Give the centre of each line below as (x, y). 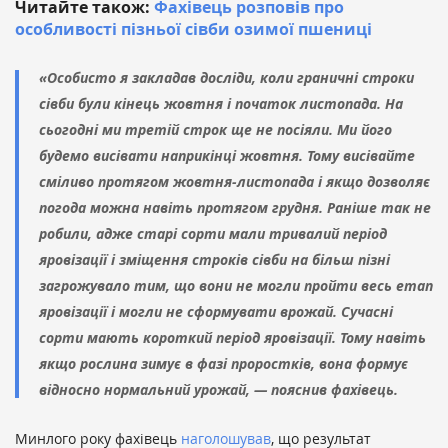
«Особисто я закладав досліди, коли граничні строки (226, 77)
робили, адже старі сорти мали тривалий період (213, 233)
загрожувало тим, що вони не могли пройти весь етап (236, 285)
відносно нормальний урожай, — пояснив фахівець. (218, 389)
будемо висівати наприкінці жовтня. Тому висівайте (227, 155)
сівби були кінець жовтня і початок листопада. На (221, 103)
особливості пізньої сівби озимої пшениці (193, 29)
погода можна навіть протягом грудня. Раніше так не (235, 207)
